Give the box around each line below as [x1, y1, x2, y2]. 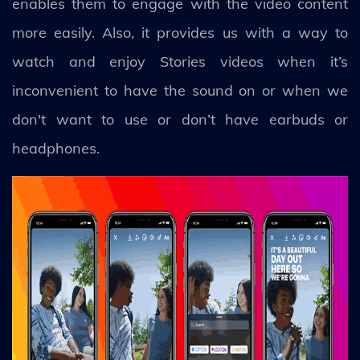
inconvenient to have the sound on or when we [12, 81, 348, 100]
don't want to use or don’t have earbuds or [12, 110, 348, 129]
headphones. [12, 139, 100, 157]
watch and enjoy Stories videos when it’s [12, 52, 348, 71]
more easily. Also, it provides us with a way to [12, 23, 348, 42]
